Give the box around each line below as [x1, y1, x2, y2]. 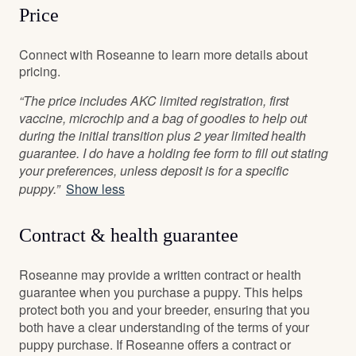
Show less [65, 180, 125, 198]
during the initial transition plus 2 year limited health [19, 126, 307, 145]
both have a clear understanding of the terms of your [19, 318, 310, 336]
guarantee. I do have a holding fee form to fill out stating [19, 144, 329, 162]
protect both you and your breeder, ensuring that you [19, 300, 311, 319]
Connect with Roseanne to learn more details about [19, 45, 308, 64]
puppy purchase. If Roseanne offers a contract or [19, 335, 291, 354]
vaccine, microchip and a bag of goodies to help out [19, 109, 308, 127]
